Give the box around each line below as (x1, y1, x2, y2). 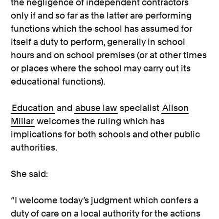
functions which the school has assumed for (11, 23, 193, 34)
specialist (118, 103, 162, 113)
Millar (11, 116, 34, 126)
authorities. (11, 142, 58, 153)
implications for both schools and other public (11, 129, 200, 139)
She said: (11, 169, 48, 179)
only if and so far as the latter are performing (11, 10, 192, 21)
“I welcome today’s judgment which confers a (11, 195, 199, 205)
